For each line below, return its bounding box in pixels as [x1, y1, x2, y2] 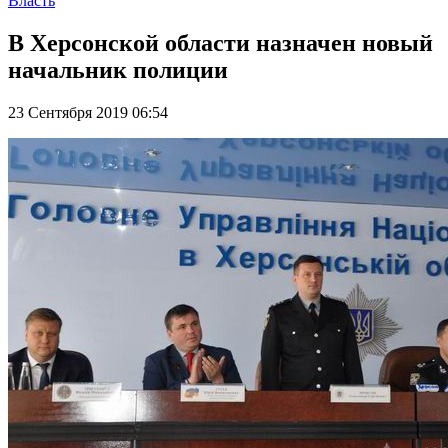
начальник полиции [8, 56, 228, 83]
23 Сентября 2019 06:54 [8, 103, 168, 121]
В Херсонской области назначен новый [8, 29, 433, 56]
